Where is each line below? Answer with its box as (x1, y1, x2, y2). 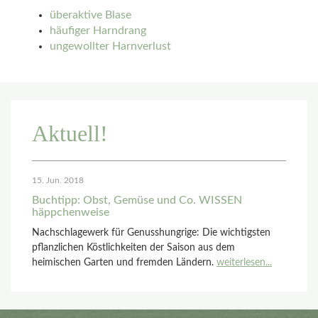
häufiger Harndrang (50, 25, 146, 36)
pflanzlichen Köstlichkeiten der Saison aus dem (32, 243, 235, 253)
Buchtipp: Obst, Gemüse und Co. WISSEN (32, 194, 242, 206)
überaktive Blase (50, 9, 131, 21)
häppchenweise (32, 207, 109, 218)
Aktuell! (32, 121, 108, 146)
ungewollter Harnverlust (50, 40, 171, 52)
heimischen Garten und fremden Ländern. (32, 258, 216, 268)
